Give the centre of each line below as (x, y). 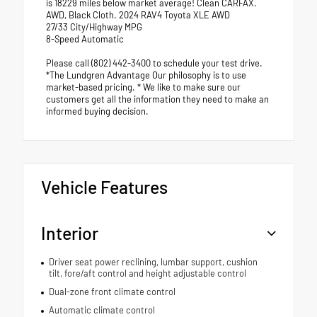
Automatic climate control (102, 310)
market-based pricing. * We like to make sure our (143, 87)
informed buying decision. (97, 111)
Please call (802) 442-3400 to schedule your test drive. (154, 63)
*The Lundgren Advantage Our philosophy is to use (146, 75)
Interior (70, 232)
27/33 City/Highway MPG (94, 27)
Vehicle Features (104, 186)
